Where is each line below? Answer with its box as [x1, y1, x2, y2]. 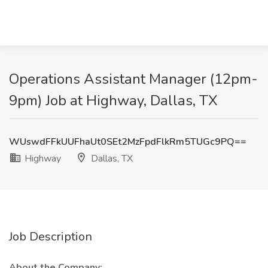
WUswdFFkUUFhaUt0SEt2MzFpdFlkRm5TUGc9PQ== [9, 135, 246, 148]
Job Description [9, 229, 92, 245]
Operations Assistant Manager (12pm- [9, 69, 258, 89]
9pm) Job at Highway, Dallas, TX [9, 91, 218, 110]
